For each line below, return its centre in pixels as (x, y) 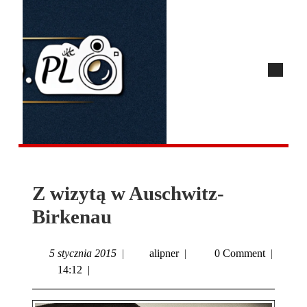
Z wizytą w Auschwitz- (128, 193)
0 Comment (238, 253)
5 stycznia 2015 (83, 253)
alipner (164, 253)
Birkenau (72, 217)
